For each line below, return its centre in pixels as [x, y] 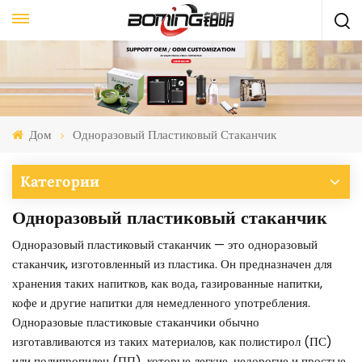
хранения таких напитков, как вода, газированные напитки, [167, 284]
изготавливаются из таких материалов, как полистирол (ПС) [172, 342]
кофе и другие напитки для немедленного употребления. [161, 303]
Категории [60, 182]
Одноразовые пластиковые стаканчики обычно [136, 322]
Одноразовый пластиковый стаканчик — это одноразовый [165, 245]
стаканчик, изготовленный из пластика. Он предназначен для [172, 264]
